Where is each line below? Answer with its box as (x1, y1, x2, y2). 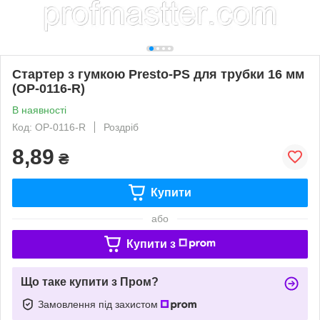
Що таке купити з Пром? (21, 275, 159, 288)
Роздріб (104, 121, 139, 133)
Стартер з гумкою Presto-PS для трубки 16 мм (12, 66, 304, 81)
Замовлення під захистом (38, 298, 161, 310)
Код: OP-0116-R (12, 121, 86, 133)
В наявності (12, 104, 66, 116)
